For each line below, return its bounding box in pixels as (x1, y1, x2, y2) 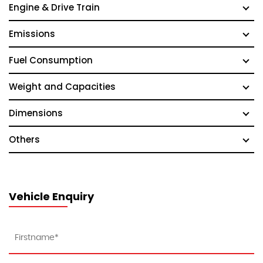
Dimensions (9, 107, 63, 119)
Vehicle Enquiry (9, 189, 94, 204)
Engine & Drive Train (9, 1, 100, 14)
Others (9, 133, 40, 146)
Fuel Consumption (9, 54, 93, 66)
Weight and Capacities (9, 80, 116, 93)
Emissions (9, 28, 55, 40)
